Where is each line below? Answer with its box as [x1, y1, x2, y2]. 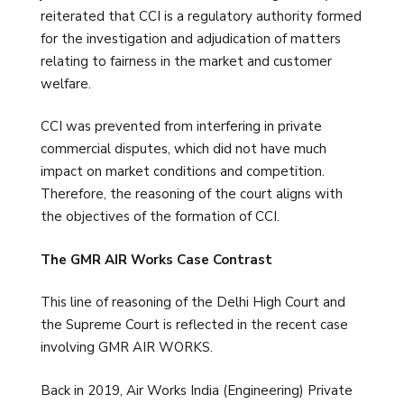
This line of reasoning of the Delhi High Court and [41, 293, 345, 312]
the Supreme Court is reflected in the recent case [41, 316, 348, 335]
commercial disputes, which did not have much [41, 140, 326, 159]
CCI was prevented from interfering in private [41, 117, 322, 136]
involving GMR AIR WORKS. [41, 338, 213, 357]
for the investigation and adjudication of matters [41, 29, 341, 48]
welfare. [41, 74, 91, 93]
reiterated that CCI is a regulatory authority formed [41, 6, 362, 25]
